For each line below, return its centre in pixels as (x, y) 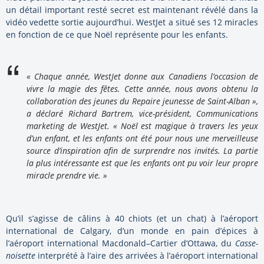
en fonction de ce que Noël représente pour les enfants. (117, 34)
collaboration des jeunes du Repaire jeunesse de (117, 101)
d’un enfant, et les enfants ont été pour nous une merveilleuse (142, 138)
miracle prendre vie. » (67, 175)
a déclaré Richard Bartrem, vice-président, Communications (142, 113)
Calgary (95, 230)
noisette (21, 255)
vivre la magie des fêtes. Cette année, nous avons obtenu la (142, 88)
